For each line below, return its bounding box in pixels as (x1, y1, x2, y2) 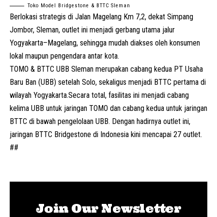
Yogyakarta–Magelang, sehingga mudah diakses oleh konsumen (10, 38, 200, 47)
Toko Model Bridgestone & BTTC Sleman (28, 2, 131, 9)
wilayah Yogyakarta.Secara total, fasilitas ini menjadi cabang (10, 90, 189, 100)
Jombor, (10, 25, 36, 34)
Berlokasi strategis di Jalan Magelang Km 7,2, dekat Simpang (10, 12, 193, 21)
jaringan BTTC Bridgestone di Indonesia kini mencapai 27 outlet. (10, 129, 202, 139)
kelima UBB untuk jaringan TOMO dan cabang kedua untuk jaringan (10, 103, 207, 113)
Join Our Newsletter (36, 201, 181, 216)
